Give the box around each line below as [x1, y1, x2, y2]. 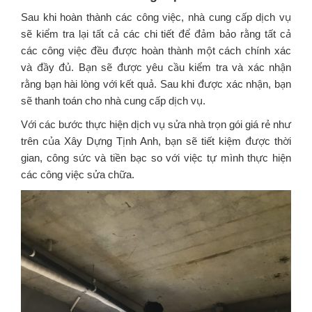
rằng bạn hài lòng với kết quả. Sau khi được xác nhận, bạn [21, 78, 291, 90]
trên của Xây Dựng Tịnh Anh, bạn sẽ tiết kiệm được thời [21, 135, 291, 147]
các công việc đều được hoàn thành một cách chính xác [21, 45, 291, 56]
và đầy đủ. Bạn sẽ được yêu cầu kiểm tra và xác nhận [21, 61, 291, 73]
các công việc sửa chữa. [21, 169, 134, 180]
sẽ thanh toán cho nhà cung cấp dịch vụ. [21, 95, 205, 107]
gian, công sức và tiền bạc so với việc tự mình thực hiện [21, 152, 291, 164]
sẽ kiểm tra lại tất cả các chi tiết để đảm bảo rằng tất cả [21, 28, 291, 40]
